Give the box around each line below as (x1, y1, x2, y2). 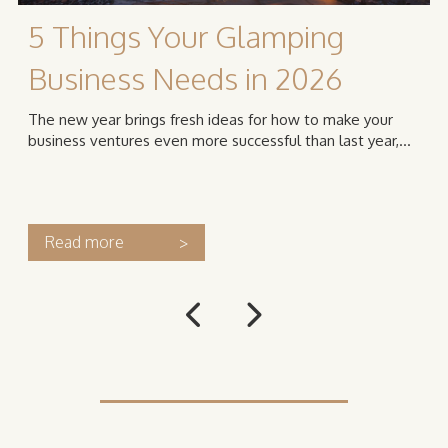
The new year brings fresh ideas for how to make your (28, 110, 393, 130)
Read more (44, 232, 124, 253)
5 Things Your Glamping (28, 17, 344, 56)
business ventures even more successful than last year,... (28, 131, 411, 151)
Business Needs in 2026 (28, 59, 343, 98)
